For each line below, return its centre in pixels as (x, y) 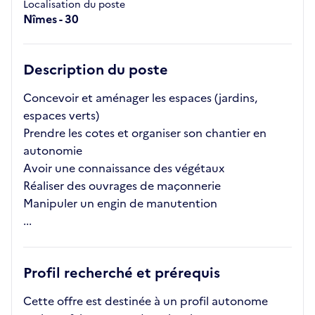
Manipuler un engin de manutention (120, 203)
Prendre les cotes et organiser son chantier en (145, 133)
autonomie (53, 150)
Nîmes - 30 (51, 19)
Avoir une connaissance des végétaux (124, 168)
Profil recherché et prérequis (122, 273)
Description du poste (96, 70)
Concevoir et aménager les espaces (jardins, (140, 98)
